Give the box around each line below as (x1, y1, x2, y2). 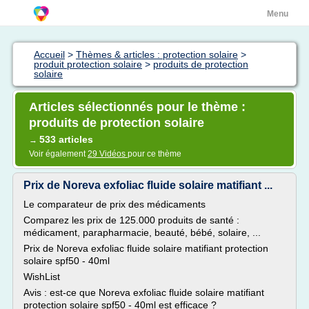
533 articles (39, 134, 93, 145)
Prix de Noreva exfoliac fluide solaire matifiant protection (23, 243, 268, 254)
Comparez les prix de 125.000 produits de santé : (23, 215, 239, 226)
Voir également (29, 149, 88, 159)
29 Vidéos (88, 149, 128, 159)
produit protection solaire (34, 59, 142, 70)
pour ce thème (128, 149, 181, 159)
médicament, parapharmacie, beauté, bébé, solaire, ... (23, 227, 261, 238)
